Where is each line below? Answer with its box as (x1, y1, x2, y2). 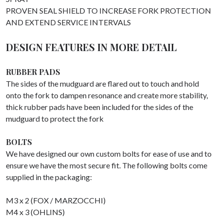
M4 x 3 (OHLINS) (6, 207, 65, 217)
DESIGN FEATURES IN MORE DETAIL (6, 40, 177, 54)
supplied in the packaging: (6, 172, 92, 182)
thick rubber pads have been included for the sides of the (6, 102, 193, 111)
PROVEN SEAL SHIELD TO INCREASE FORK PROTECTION (6, 5, 211, 15)
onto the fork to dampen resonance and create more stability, (6, 90, 208, 100)
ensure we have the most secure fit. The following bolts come (6, 160, 207, 170)
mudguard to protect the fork (6, 113, 104, 123)
